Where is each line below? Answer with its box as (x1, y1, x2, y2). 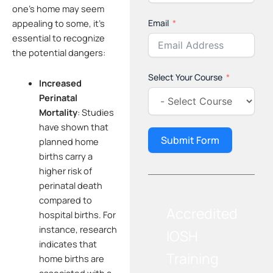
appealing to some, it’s (12, 17, 105, 30)
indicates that (38, 237, 97, 250)
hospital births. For (38, 208, 116, 221)
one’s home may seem (12, 2, 104, 15)
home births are (38, 252, 104, 264)
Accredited (166, 203, 238, 223)
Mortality (38, 105, 77, 118)
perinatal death (38, 179, 102, 191)
